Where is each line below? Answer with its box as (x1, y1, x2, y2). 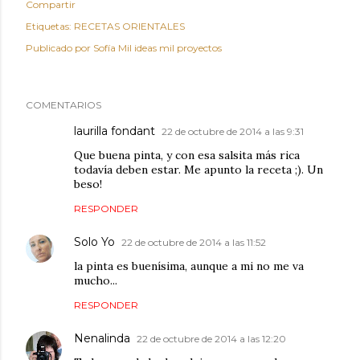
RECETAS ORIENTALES (74, 19, 185, 32)
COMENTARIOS (26, 98, 101, 111)
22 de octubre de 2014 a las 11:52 (121, 235, 266, 248)
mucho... (74, 272, 117, 288)
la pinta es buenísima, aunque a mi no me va (74, 258, 304, 273)
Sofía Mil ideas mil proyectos (93, 41, 222, 54)
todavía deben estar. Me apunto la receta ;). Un (74, 162, 323, 177)
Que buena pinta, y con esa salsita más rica (74, 147, 300, 162)
